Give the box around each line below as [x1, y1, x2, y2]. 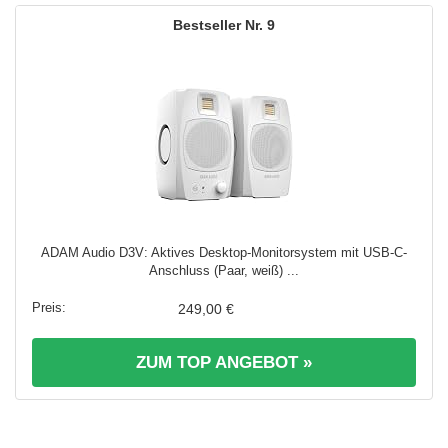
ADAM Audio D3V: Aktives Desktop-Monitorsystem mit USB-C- [41, 244, 407, 260]
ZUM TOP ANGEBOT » [136, 352, 312, 372]
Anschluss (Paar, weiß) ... [149, 262, 299, 278]
